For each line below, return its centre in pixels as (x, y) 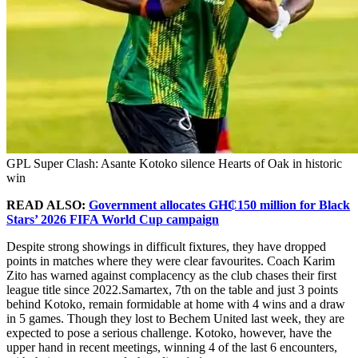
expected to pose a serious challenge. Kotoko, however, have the (169, 332)
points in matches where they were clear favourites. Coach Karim (171, 261)
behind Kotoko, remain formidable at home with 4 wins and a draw (176, 304)
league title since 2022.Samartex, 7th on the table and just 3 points (172, 289)
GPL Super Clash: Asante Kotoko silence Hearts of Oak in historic (174, 163)
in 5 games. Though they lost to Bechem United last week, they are (175, 318)
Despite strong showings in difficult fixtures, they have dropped (166, 246)
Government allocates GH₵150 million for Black (219, 205)
